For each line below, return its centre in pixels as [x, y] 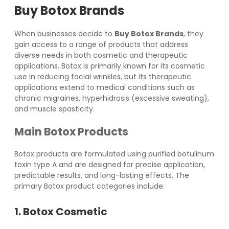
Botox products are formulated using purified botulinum [114, 154]
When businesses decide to [64, 33]
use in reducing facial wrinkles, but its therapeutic [103, 76]
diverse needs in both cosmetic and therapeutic [101, 55]
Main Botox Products [71, 131]
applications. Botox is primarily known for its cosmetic [110, 66]
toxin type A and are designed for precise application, [110, 164]
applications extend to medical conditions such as [105, 87]
